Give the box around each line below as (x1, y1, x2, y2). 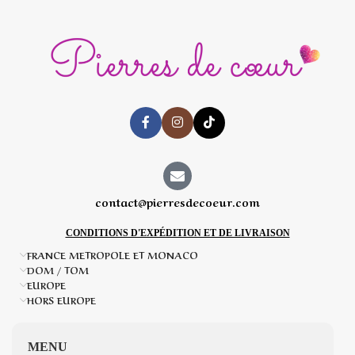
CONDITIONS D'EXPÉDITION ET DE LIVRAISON (65, 227, 290, 239)
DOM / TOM (27, 262, 89, 277)
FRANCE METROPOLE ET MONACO (27, 247, 198, 262)
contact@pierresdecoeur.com (94, 193, 260, 210)
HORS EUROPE (27, 292, 96, 307)
